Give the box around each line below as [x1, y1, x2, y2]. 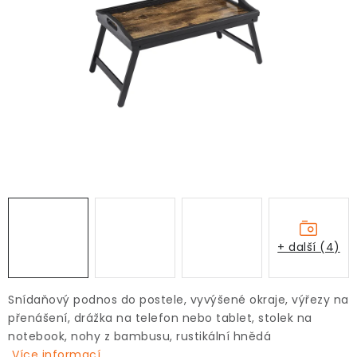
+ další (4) [277, 238, 340, 255]
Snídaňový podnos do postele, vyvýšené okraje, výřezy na [8, 292, 349, 308]
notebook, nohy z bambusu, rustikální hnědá [8, 328, 275, 344]
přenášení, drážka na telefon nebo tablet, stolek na [8, 310, 312, 326]
